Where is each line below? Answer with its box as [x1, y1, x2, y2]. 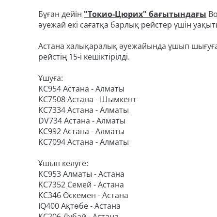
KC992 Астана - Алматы [38, 126, 124, 137]
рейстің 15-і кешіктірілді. [38, 51, 130, 62]
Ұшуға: [38, 73, 63, 83]
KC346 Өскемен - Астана [38, 190, 128, 201]
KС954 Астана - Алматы [38, 83, 124, 94]
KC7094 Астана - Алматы [38, 137, 129, 147]
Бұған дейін [38, 9, 84, 19]
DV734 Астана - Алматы [38, 115, 125, 126]
